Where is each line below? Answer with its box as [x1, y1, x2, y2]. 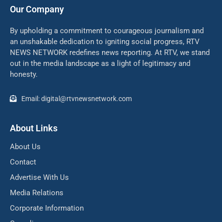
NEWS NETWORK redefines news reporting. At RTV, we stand [10, 48, 210, 57]
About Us [10, 142, 41, 151]
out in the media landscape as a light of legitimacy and [10, 58, 190, 68]
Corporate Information [10, 203, 84, 213]
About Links [10, 122, 57, 133]
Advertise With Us [10, 172, 69, 182]
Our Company [10, 3, 64, 14]
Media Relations [10, 188, 63, 197]
